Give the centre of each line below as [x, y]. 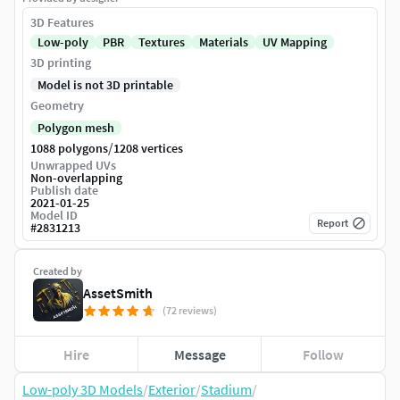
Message [200, 354]
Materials [224, 42]
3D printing [61, 63]
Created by [58, 271]
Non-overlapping [76, 178]
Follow [324, 354]
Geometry [57, 106]
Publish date [64, 191]
